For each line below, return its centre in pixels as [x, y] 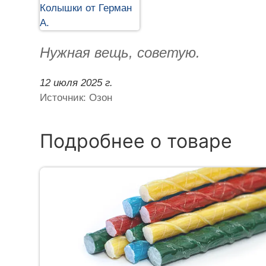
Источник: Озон [76, 97]
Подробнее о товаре [136, 141]
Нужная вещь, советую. [120, 52]
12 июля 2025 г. [77, 83]
